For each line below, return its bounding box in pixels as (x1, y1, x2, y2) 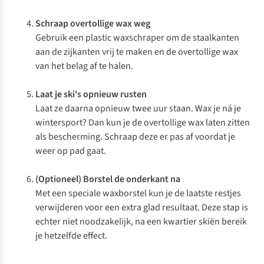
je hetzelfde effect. (35, 229, 109, 242)
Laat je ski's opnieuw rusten (35, 88, 147, 101)
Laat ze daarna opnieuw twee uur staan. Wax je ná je (35, 102, 241, 115)
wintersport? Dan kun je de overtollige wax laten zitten (35, 116, 250, 129)
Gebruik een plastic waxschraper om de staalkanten (35, 31, 239, 44)
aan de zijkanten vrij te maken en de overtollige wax (35, 45, 238, 58)
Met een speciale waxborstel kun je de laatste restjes (35, 187, 241, 200)
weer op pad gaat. (35, 144, 106, 157)
